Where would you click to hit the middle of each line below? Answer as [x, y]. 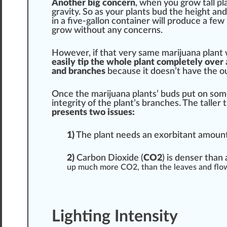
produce [184, 22]
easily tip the [79, 63]
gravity [65, 12]
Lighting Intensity [115, 217]
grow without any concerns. [107, 31]
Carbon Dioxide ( [109, 158]
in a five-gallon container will [109, 22]
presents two [80, 113]
